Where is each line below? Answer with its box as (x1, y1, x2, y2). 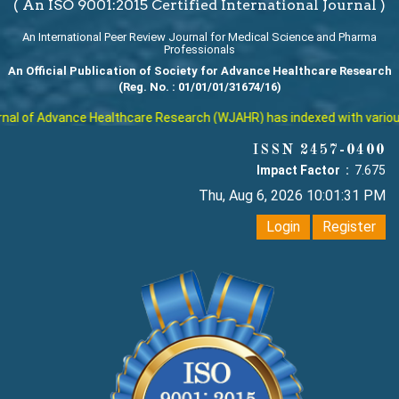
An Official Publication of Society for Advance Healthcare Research (7, 64, 392, 78)
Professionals (164, 43, 235, 57)
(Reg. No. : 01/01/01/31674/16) (118, 80, 281, 94)
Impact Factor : (256, 163, 352, 178)
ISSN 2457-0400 (253, 143, 386, 159)
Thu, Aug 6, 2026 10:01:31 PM (199, 187, 386, 205)
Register (322, 218, 376, 236)
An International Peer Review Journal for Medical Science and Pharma (22, 30, 377, 45)
